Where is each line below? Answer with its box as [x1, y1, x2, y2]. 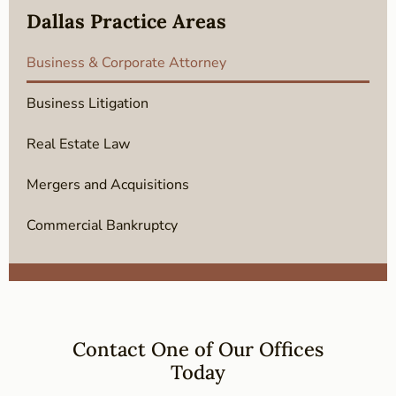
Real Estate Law [27, 134, 130, 155]
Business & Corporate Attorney [27, 53, 226, 73]
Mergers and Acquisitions [27, 175, 189, 195]
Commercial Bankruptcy [27, 216, 178, 236]
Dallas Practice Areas [27, 9, 226, 34]
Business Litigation [27, 94, 148, 114]
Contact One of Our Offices [72, 337, 324, 362]
